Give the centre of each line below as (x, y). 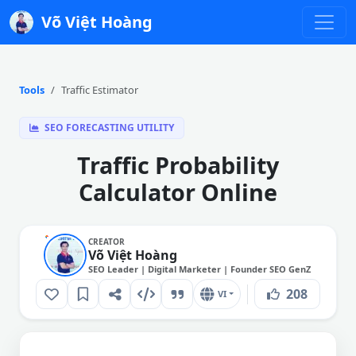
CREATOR (106, 241)
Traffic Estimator (100, 90)
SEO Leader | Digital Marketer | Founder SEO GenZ (199, 269)
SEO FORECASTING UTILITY (108, 128)
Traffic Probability (178, 165)
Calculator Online (178, 192)
